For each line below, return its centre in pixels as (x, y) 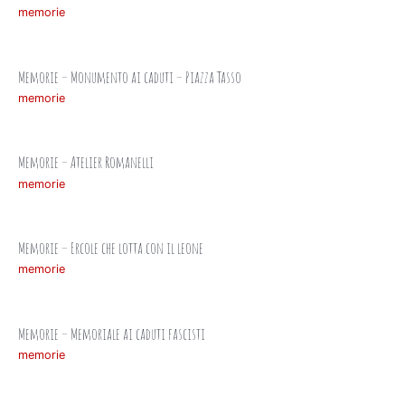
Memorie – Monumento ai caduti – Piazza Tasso (130, 76)
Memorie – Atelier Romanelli (86, 162)
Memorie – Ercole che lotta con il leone (111, 247)
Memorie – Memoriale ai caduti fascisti (112, 333)
